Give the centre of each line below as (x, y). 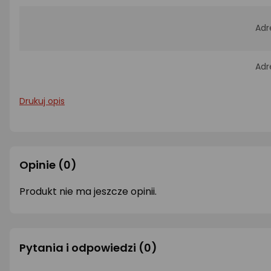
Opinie (38, 165)
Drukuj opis (42, 101)
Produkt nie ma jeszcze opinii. (88, 191)
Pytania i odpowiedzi (78, 247)
